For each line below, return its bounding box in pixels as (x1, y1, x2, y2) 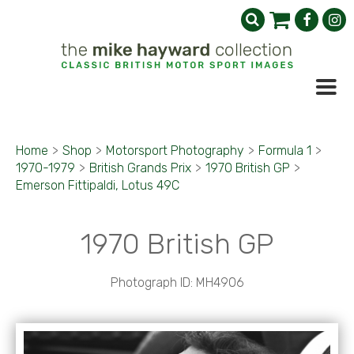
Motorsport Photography (106, 143, 244, 158)
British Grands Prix (89, 160, 191, 175)
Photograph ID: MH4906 (110, 275, 244, 290)
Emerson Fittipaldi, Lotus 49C (16, 178, 179, 193)
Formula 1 (258, 143, 311, 158)
